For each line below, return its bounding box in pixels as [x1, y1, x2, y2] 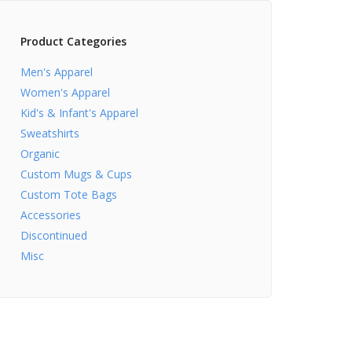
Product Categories [20, 33, 126, 49]
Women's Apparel [20, 84, 110, 100]
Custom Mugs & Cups [20, 166, 132, 181]
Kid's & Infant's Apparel [20, 104, 138, 120]
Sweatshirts [20, 125, 79, 141]
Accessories [20, 207, 81, 222]
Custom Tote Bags [20, 186, 117, 202]
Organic [20, 145, 60, 161]
